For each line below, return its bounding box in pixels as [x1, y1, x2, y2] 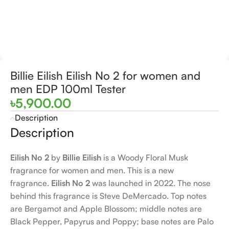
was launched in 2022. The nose [90, 178, 211, 188]
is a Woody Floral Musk [101, 152, 188, 163]
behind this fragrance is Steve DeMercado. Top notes [10, 191, 207, 201]
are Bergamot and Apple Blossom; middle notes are [10, 203, 202, 214]
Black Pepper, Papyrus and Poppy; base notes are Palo [10, 216, 214, 226]
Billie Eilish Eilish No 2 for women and [10, 68, 200, 82]
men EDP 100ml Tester [10, 82, 126, 96]
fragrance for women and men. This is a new [10, 165, 174, 175]
